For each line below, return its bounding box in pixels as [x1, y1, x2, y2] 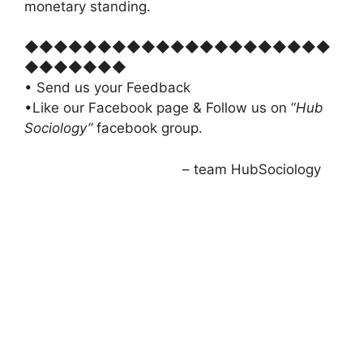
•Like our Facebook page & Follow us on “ [24, 100, 296, 117]
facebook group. [92, 120, 203, 137]
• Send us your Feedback [24, 79, 190, 96]
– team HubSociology [24, 160, 321, 177]
